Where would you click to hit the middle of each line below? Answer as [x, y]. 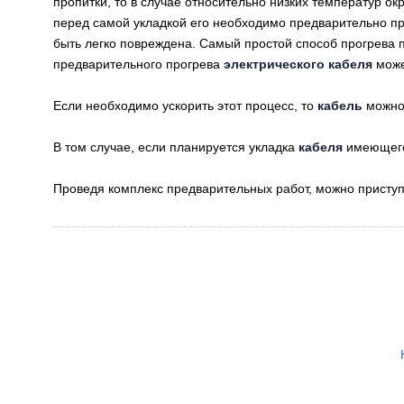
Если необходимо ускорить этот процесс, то [185, 106]
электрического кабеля [298, 64]
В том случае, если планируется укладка [176, 147]
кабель [340, 106]
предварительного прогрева [138, 64]
